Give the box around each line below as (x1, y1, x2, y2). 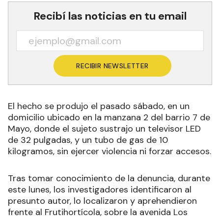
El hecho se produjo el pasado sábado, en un (8, 100, 190, 112)
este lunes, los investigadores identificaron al (8, 184, 192, 195)
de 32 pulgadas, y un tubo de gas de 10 (8, 134, 168, 146)
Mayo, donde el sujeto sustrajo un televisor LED (8, 123, 201, 135)
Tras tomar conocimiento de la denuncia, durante (8, 172, 210, 184)
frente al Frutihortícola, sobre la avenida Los (8, 206, 188, 218)
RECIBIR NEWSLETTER (76, 61, 149, 70)
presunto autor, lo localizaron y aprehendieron (8, 195, 197, 207)
